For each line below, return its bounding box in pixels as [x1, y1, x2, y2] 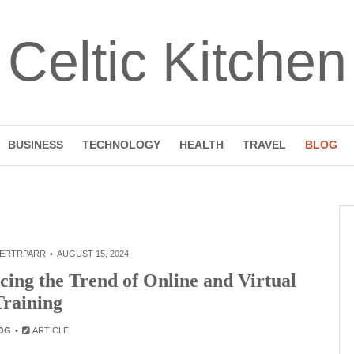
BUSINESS [7, 138, 63, 151]
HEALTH [179, 138, 224, 151]
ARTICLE [31, 326, 70, 335]
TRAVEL [242, 138, 286, 151]
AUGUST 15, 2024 [57, 249, 129, 258]
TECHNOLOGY [81, 138, 160, 151]
